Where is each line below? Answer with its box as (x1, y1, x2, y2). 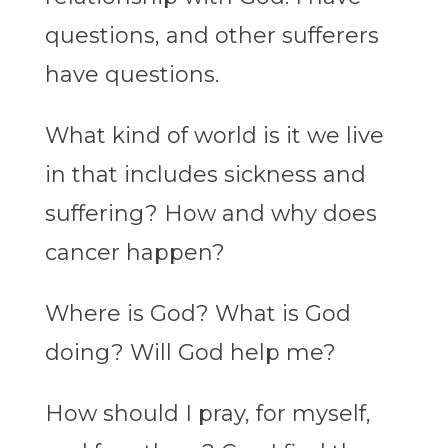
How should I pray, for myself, (44, 400, 371, 428)
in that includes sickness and (44, 161, 366, 189)
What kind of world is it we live (44, 122, 384, 150)
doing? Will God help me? (44, 339, 336, 367)
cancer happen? (44, 239, 225, 267)
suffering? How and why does (44, 200, 377, 228)
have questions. (44, 61, 219, 89)
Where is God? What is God (44, 300, 351, 328)
